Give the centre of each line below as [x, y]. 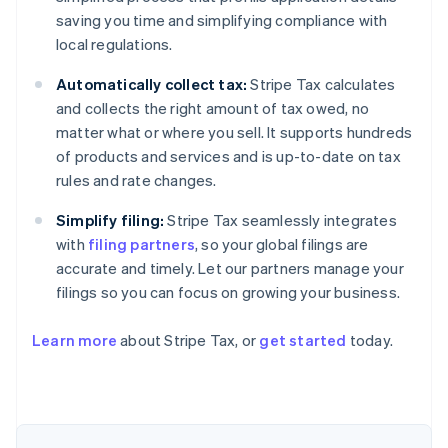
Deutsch [85, 435]
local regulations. [114, 44]
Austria [85, 415]
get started [303, 340]
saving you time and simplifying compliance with [222, 20]
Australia [90, 375]
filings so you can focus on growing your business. [228, 292]
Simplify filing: [110, 220]
